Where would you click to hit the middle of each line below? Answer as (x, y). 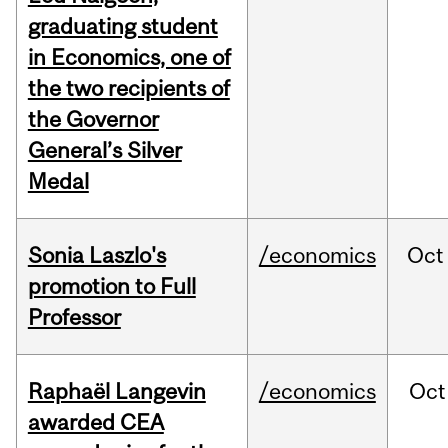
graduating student (122, 26)
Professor (74, 317)
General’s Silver (104, 150)
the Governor (93, 119)
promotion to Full (111, 286)
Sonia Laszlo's (96, 255)
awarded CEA (95, 422)
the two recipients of (128, 88)
